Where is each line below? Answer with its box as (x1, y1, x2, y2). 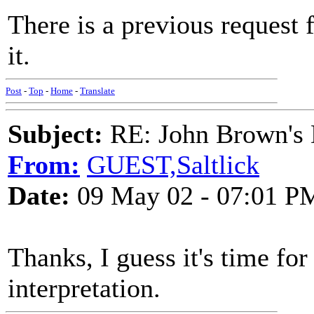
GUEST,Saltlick (87, 150, 259, 179)
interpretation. (8, 273, 161, 303)
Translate (80, 86, 115, 96)
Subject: (8, 119, 103, 149)
